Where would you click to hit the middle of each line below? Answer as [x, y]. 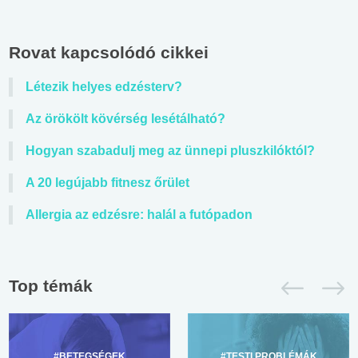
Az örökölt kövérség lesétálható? [125, 118]
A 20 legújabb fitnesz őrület [107, 182]
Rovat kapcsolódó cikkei [109, 52]
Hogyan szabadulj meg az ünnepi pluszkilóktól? [170, 150]
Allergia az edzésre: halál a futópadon [139, 214]
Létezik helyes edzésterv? [104, 86]
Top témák [51, 285]
